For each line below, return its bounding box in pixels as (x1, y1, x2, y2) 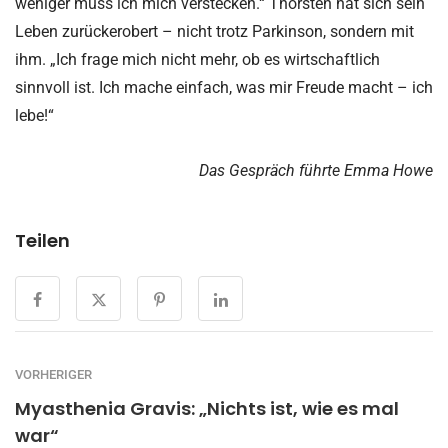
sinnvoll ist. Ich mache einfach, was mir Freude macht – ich (15, 78, 433, 97)
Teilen (15, 228, 70, 254)
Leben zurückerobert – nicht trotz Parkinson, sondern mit (15, 22, 414, 41)
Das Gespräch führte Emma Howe (199, 161, 433, 181)
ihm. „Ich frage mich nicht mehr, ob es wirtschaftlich (15, 50, 380, 69)
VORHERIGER (15, 367, 92, 383)
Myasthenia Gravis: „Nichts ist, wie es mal (15, 396, 399, 422)
